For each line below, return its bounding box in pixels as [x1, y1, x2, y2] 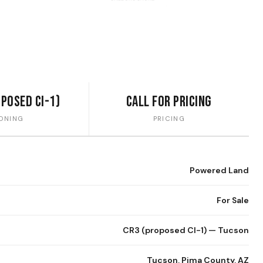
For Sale [217, 195, 249, 206]
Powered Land [190, 165, 249, 176]
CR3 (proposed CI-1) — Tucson [123, 225, 249, 236]
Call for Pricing [126, 93, 212, 112]
